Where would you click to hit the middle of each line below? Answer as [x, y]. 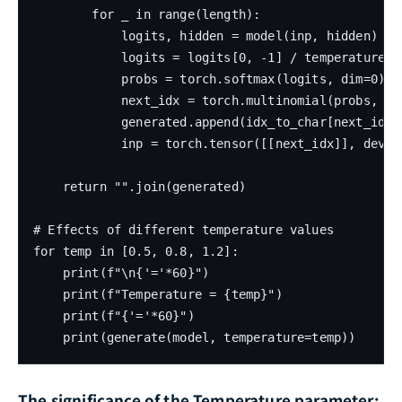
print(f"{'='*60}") [114, 315]
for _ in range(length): [147, 14]
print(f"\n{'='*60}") [122, 272]
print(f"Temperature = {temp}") [158, 294]
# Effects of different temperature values [184, 229]
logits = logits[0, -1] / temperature [210, 57]
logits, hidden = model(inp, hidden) [205, 35]
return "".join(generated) [140, 186]
